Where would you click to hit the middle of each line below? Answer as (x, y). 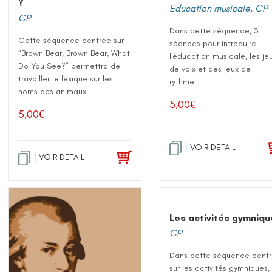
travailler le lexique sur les (66, 78)
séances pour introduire (213, 43)
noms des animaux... (56, 91)
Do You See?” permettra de (70, 66)
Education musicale (210, 8)
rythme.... (187, 81)
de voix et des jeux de (210, 69)
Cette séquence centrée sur (71, 40)
